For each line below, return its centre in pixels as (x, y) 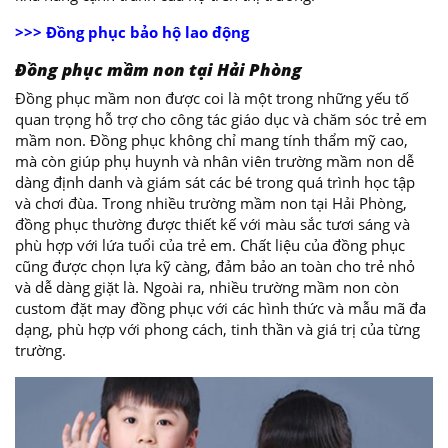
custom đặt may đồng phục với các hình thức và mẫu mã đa (220, 308)
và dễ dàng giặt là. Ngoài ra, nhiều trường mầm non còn (207, 287)
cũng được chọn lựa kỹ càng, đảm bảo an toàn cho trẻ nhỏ (215, 266)
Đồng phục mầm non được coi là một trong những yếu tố (212, 98)
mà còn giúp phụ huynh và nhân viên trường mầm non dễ (214, 161)
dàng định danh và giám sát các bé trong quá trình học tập (215, 182)
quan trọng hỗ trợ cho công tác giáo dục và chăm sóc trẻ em (221, 119)
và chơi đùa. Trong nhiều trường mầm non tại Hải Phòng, (211, 203)
